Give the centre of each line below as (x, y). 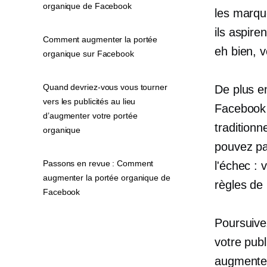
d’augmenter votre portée (90, 116)
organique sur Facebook (89, 54)
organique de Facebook (87, 6)
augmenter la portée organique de (107, 178)
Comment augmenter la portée (100, 39)
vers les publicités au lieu (89, 101)
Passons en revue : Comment (98, 163)
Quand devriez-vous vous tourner (105, 87)
